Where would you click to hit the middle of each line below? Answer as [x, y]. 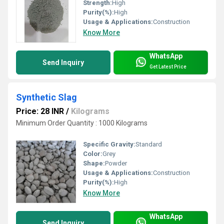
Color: [93, 154]
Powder [116, 163]
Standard [149, 144]
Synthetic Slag [46, 97]
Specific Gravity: [109, 144]
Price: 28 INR [40, 111]
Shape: [94, 163]
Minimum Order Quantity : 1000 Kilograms [82, 123]
